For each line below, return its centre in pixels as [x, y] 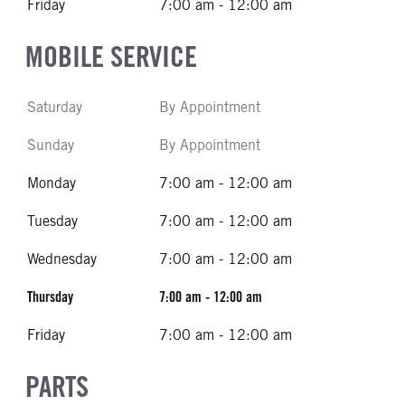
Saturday [55, 107]
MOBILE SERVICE [111, 57]
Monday [52, 183]
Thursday [50, 297]
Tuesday [52, 221]
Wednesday [62, 259]
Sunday [51, 145]
